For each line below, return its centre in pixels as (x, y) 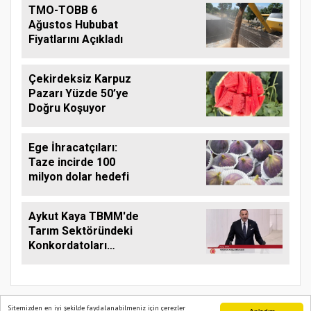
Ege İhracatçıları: (73, 147)
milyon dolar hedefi (79, 176)
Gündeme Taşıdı (70, 260)
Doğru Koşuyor (67, 108)
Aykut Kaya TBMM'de (84, 216)
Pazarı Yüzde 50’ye (78, 93)
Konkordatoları (68, 245)
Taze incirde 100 (72, 162)
